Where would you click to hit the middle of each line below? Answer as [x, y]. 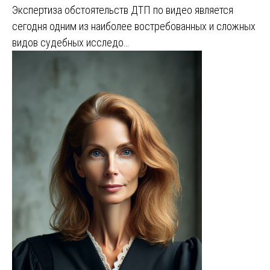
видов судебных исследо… [71, 42]
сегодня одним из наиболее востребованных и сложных [134, 26]
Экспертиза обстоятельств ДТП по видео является [123, 10]
